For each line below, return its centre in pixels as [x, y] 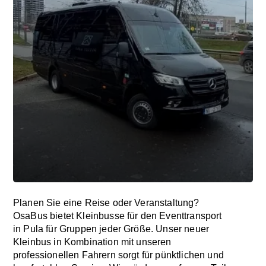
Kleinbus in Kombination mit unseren [92, 242]
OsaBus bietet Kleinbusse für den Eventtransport [118, 216]
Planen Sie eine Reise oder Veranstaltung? [106, 203]
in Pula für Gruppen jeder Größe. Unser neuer [111, 229]
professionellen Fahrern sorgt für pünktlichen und [118, 255]
